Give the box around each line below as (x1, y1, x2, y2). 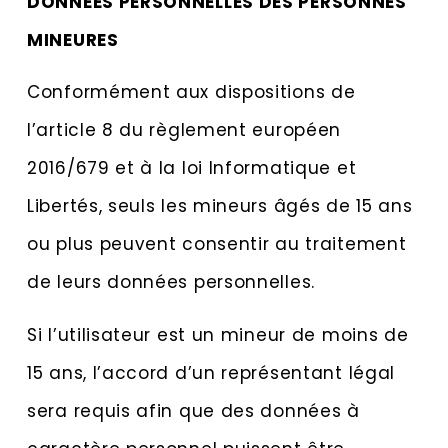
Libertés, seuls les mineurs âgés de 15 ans (27, 194, 413, 219)
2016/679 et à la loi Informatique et (27, 156, 357, 181)
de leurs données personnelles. (27, 270, 315, 295)
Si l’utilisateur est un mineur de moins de (27, 322, 409, 347)
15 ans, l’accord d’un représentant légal (27, 360, 396, 385)
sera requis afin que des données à (27, 398, 360, 423)
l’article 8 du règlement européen (27, 118, 342, 143)
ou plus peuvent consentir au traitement (27, 232, 407, 257)
